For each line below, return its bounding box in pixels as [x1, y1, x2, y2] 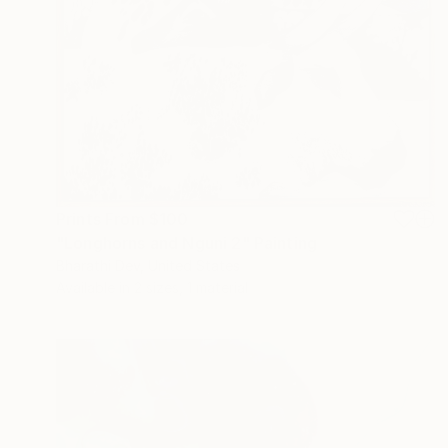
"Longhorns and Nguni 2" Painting [56, 233, 318, 254]
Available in [56, 279, 134, 297]
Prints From [56, 209, 149, 230]
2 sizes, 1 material [134, 279, 248, 297]
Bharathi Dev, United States [56, 257, 240, 275]
